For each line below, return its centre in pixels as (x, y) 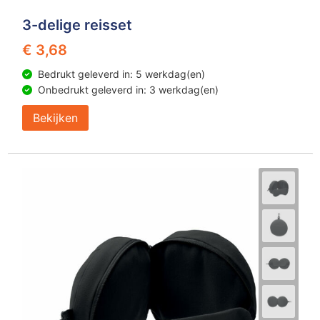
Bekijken (55, 118)
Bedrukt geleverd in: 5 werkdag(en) (121, 74)
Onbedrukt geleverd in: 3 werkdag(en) (128, 90)
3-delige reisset (77, 25)
